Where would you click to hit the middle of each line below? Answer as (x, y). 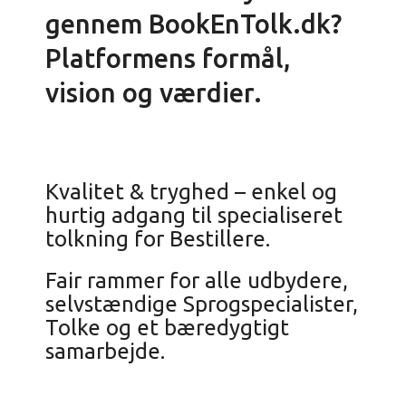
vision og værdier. (154, 92)
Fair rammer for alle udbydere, (199, 280)
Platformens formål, (168, 58)
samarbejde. (105, 351)
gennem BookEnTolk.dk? (193, 24)
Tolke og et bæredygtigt (167, 328)
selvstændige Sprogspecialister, (202, 304)
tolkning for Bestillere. (158, 239)
